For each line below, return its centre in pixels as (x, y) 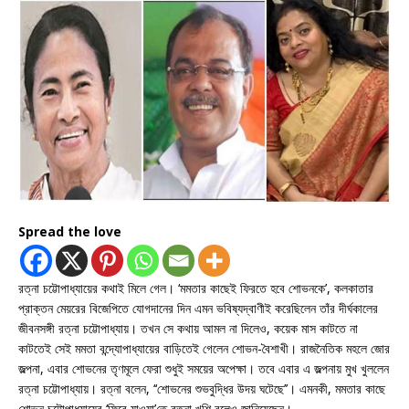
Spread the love (70, 232)
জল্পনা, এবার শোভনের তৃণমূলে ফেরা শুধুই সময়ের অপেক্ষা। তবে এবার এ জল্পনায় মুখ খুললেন (204, 369)
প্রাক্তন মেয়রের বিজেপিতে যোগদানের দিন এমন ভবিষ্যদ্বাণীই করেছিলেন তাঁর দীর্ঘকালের (198, 309)
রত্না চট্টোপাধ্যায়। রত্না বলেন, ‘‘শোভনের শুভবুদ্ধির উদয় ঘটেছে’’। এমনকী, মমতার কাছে (202, 389)
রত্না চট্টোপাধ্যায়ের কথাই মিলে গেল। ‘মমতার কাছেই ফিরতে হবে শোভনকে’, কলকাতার (196, 288)
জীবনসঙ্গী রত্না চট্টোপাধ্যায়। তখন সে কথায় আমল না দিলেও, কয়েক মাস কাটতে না (188, 329)
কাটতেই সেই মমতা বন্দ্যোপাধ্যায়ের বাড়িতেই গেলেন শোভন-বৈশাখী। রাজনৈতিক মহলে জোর (204, 349)
